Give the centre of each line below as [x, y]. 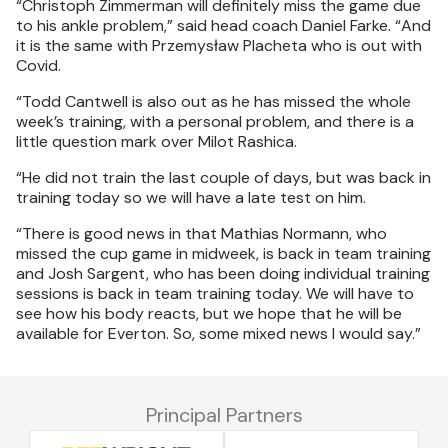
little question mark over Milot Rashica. [156, 141]
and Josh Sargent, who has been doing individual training [223, 273]
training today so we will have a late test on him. [191, 197]
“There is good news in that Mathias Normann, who [201, 233]
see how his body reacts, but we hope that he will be [209, 313]
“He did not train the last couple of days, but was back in [223, 177]
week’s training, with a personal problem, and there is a [215, 121]
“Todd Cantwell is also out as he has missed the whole [213, 101]
